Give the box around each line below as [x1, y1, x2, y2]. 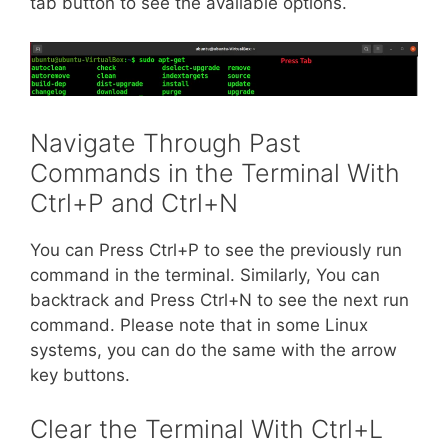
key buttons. [30, 365, 130, 386]
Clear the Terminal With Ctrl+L [30, 413, 383, 444]
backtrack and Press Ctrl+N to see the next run [30, 290, 409, 311]
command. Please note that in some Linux [30, 315, 368, 336]
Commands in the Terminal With [30, 158, 400, 189]
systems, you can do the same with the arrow [30, 340, 397, 361]
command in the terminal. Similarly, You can [30, 265, 380, 286]
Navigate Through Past [30, 128, 301, 159]
